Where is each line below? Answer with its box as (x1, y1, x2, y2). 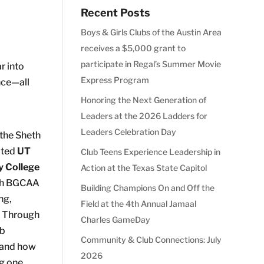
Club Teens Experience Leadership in (80, 146, 220, 157)
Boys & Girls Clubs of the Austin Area (80, 27, 222, 37)
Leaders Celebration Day (80, 126, 176, 137)
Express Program (80, 74, 149, 85)
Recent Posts (80, 6, 150, 19)
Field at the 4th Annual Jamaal (80, 198, 196, 209)
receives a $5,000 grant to (80, 42, 186, 53)
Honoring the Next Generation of (80, 94, 206, 105)
